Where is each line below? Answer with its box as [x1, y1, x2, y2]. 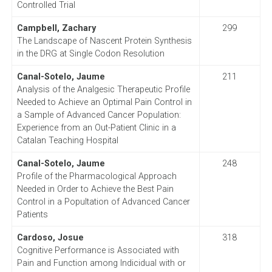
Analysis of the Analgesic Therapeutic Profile [16, 84, 190, 95]
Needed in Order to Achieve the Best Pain [16, 183, 174, 194]
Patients [16, 209, 48, 220]
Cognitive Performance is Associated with [16, 245, 179, 256]
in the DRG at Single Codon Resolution [16, 48, 165, 59]
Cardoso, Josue [16, 232, 84, 243]
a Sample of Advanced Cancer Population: [16, 109, 181, 120]
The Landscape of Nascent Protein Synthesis [16, 35, 192, 46]
